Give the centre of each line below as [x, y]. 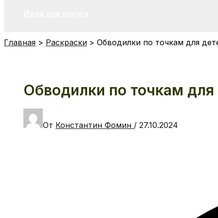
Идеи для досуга [56, 14]
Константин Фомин [95, 125]
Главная [20, 42]
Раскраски [66, 42]
